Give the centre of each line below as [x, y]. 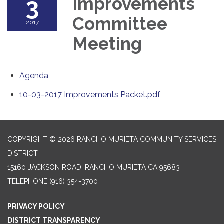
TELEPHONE [27, 181]
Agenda [34, 75]
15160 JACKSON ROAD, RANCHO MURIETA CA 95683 [94, 167]
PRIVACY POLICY [36, 206]
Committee [120, 23]
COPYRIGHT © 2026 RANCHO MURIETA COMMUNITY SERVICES [112, 139]
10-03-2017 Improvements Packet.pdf [90, 94]
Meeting [107, 43]
